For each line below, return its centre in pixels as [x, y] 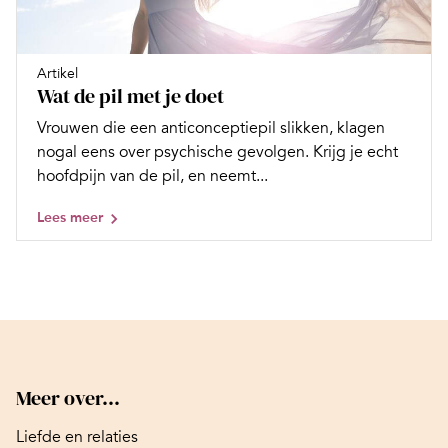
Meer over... [68, 398]
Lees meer [70, 217]
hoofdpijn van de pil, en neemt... [152, 176]
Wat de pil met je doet [130, 96]
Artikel [57, 73]
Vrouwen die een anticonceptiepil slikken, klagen [211, 128]
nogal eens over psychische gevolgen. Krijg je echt [217, 152]
